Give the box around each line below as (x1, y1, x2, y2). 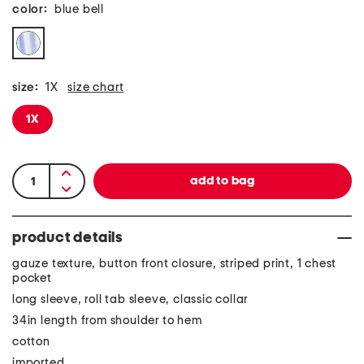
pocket (12, 272, 52, 284)
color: (12, 3, 48, 15)
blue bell (54, 3, 105, 15)
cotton (12, 336, 50, 348)
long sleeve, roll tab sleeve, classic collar (12, 293, 249, 305)
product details (12, 231, 123, 245)
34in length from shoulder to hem (12, 314, 202, 327)
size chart (67, 81, 124, 93)
